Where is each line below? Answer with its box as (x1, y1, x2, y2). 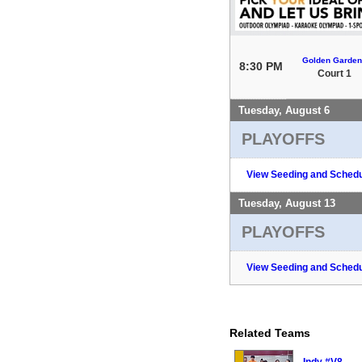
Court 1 (317, 67, 351, 79)
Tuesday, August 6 (238, 103, 330, 116)
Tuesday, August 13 (238, 196, 335, 209)
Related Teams (229, 326, 310, 339)
